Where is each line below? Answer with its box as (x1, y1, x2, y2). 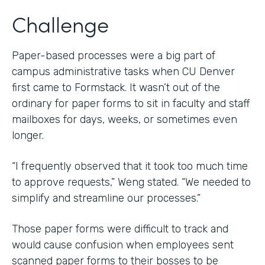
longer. (12, 128, 44, 142)
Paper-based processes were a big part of (12, 49, 215, 62)
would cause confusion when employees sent (12, 238, 234, 251)
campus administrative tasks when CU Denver (12, 64, 235, 78)
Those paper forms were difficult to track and (12, 222, 228, 235)
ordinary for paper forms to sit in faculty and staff (12, 96, 250, 110)
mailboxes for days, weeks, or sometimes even (12, 112, 237, 126)
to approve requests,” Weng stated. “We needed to (12, 175, 251, 189)
